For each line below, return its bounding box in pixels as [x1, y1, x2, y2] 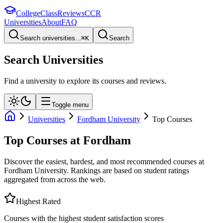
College [16, 9, 40, 17]
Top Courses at [4, 133, 80, 147]
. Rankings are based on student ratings [67, 166, 189, 175]
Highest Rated [16, 197, 61, 206]
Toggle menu [52, 101, 89, 109]
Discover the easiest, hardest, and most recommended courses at [4, 157, 204, 166]
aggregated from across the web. [4, 175, 106, 184]
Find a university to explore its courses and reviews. [4, 76, 166, 85]
